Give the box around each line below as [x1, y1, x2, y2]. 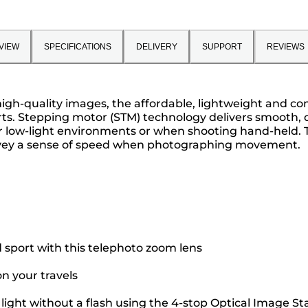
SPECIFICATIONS [43, 41, 111, 52]
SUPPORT [201, 41, 242, 52]
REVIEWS [266, 41, 305, 52]
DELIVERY [135, 41, 177, 52]
